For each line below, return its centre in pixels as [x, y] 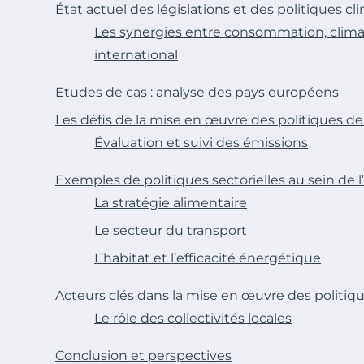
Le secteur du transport [171, 230]
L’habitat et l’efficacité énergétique [208, 258]
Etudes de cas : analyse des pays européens [197, 92]
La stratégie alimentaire [171, 202]
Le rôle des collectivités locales [193, 318]
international [136, 54]
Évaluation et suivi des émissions [201, 142]
